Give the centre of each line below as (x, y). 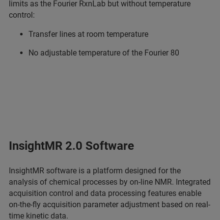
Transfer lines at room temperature (88, 34)
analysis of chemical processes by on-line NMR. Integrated (110, 182)
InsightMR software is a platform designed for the (95, 171)
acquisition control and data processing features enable (105, 193)
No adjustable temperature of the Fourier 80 (104, 53)
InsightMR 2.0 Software (71, 146)
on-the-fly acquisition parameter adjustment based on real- (110, 205)
